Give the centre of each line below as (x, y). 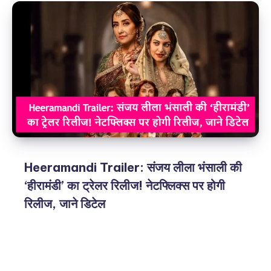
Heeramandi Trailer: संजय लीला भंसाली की (133, 167)
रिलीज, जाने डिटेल (65, 203)
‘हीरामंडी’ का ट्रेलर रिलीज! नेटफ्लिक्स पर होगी (125, 185)
